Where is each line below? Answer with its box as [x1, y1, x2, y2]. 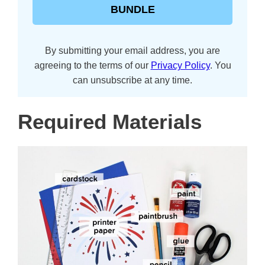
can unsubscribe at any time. [73, 75, 192, 86]
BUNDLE [110, 4, 155, 16]
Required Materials [18, 110, 202, 134]
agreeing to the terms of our [34, 60, 151, 71]
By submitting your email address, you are [45, 46, 220, 56]
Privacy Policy [150, 60, 210, 71]
